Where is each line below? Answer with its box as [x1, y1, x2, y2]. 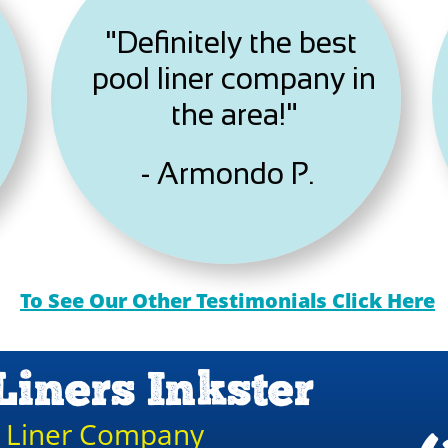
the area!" [170, 98, 298, 131]
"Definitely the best [104, 26, 364, 59]
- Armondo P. [141, 157, 314, 190]
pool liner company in [92, 62, 376, 95]
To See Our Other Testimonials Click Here [20, 287, 435, 314]
